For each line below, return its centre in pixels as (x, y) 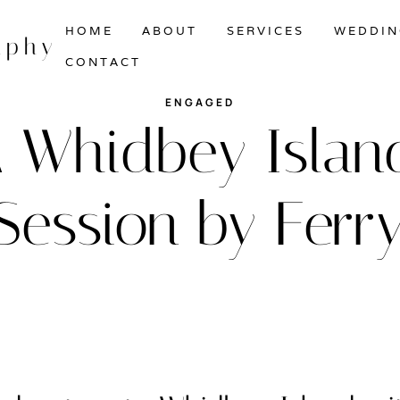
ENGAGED (200, 102)
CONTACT (103, 62)
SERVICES (266, 30)
